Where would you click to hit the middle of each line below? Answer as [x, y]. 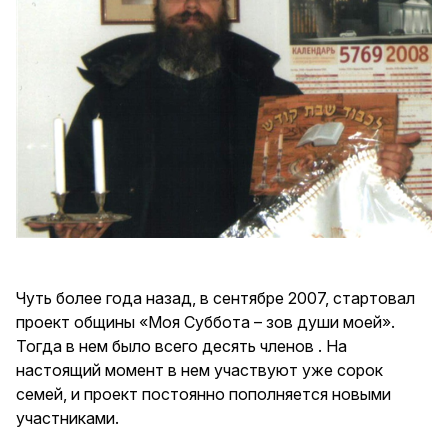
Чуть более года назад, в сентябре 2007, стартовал [215, 297]
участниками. [67, 417]
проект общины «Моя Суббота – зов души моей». [205, 321]
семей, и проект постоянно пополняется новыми [203, 393]
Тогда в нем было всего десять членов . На [181, 345]
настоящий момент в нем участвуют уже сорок [199, 369]
